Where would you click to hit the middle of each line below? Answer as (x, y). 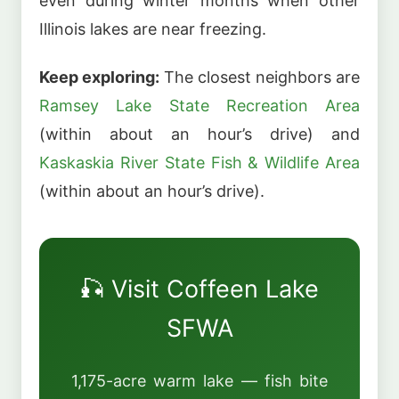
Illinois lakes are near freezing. (153, 28)
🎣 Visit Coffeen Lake (199, 289)
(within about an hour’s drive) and (199, 134)
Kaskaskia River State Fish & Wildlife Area (199, 163)
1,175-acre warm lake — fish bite (199, 380)
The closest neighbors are (260, 77)
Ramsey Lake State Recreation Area (199, 106)
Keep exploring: (99, 77)
